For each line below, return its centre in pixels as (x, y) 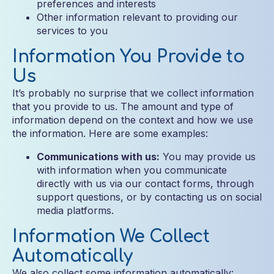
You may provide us (208, 157)
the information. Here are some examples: (110, 133)
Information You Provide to (128, 57)
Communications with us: (98, 157)
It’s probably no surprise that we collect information (133, 93)
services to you (72, 31)
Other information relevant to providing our (137, 17)
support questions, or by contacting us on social (149, 197)
